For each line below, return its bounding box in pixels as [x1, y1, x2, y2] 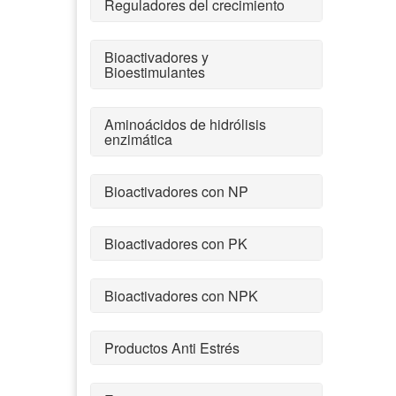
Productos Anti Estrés [104, 337, 240, 358]
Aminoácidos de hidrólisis [104, 113, 266, 134]
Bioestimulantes [104, 61, 205, 82]
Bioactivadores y [104, 46, 209, 67]
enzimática [104, 128, 172, 149]
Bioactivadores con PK [104, 232, 247, 254]
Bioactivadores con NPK [104, 285, 258, 306]
